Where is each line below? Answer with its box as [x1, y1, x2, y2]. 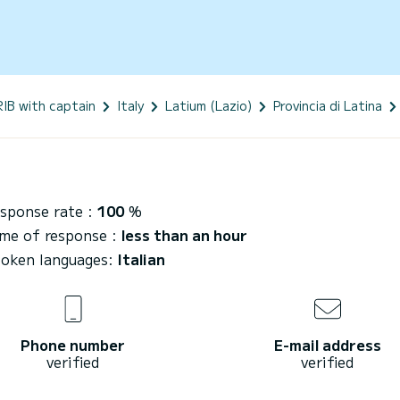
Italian [118, 247, 165, 270]
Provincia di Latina [273, 96, 382, 114]
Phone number [21, 333, 125, 355]
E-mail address [273, 333, 381, 355]
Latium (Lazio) [165, 96, 252, 114]
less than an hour [121, 223, 247, 246]
